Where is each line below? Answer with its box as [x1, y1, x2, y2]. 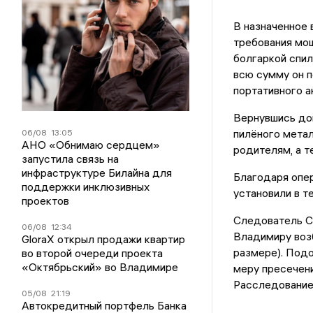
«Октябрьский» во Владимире [22, 260, 179, 274]
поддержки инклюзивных [22, 180, 150, 194]
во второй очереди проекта [22, 246, 163, 260]
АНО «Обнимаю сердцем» [22, 138, 161, 152]
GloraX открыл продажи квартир [22, 232, 186, 246]
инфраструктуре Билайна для [22, 166, 173, 180]
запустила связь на [22, 152, 119, 166]
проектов [22, 194, 70, 208]
